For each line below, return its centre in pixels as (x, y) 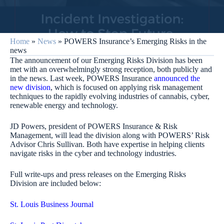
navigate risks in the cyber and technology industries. (93, 153)
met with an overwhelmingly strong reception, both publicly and (111, 69)
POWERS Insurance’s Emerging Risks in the (135, 41)
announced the (177, 78)
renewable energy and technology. (64, 105)
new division (30, 87)
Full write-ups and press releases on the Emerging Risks (98, 174)
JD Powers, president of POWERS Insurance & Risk (94, 126)
